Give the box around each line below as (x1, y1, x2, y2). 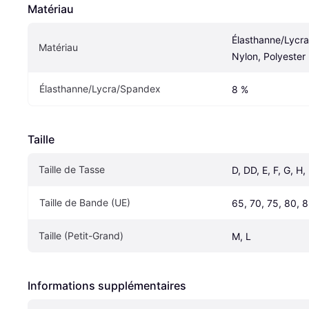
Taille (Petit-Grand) (39, 230, 123, 242)
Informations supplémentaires (28, 279, 186, 293)
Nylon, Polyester (232, 50, 306, 63)
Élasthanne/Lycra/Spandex (39, 83, 161, 95)
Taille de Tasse (39, 163, 105, 176)
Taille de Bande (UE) (39, 197, 130, 209)
